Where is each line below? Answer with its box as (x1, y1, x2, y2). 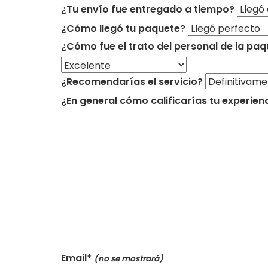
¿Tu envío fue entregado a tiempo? (61, 2, 234, 17)
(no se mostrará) (94, 253, 163, 265)
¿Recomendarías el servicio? (61, 75, 203, 89)
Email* (61, 251, 94, 266)
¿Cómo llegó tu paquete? (61, 22, 185, 36)
